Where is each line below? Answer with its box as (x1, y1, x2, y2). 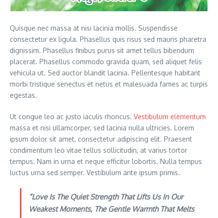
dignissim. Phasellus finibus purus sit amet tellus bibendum (10, 46, 194, 55)
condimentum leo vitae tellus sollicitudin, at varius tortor (10, 146, 187, 155)
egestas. (10, 91, 37, 100)
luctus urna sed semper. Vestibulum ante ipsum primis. (10, 168, 180, 177)
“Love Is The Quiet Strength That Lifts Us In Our (29, 192, 183, 202)
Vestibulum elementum (134, 112, 206, 121)
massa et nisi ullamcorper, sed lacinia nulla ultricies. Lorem (10, 124, 194, 132)
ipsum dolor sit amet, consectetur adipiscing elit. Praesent (10, 135, 192, 144)
